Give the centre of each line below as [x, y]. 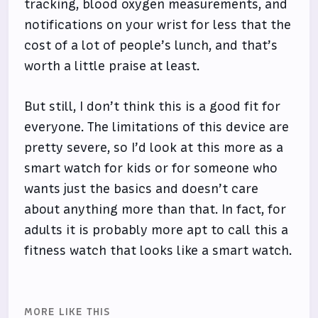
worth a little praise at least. [112, 66]
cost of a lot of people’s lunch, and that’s [151, 46]
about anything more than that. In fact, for [155, 210]
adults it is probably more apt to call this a [157, 230]
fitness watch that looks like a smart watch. [158, 251]
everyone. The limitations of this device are [157, 127]
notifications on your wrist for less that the [158, 25]
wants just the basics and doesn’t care [142, 189]
